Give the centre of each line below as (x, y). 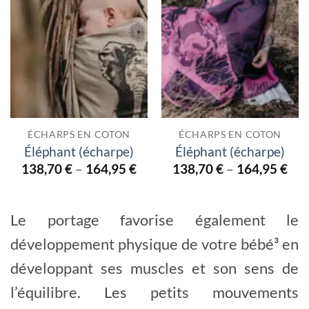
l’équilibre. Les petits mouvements (154, 292)
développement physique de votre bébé (142, 243)
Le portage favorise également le (154, 219)
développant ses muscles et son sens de (154, 268)
